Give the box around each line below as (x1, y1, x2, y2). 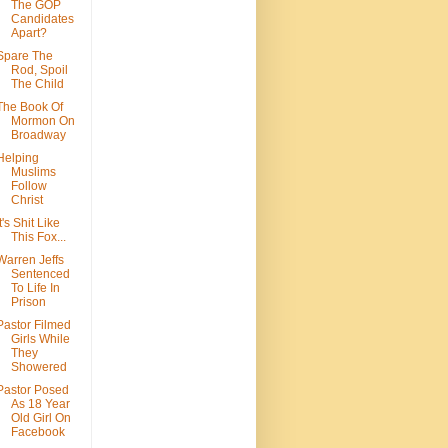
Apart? (10, 26, 47, 41)
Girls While (10, 332, 70, 347)
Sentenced (10, 267, 70, 282)
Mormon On (10, 114, 75, 129)
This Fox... (10, 230, 66, 245)
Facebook (10, 425, 65, 440)
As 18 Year (10, 397, 70, 412)
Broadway (10, 128, 66, 143)
